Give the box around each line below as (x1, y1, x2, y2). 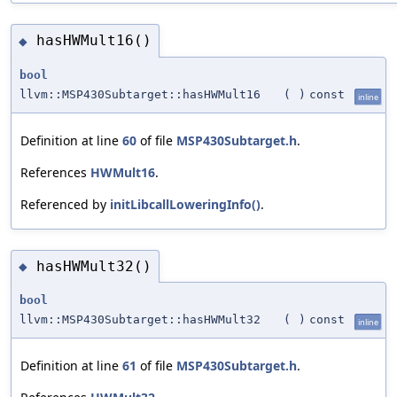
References (20, 163, 90, 181)
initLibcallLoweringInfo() (110, 195, 261, 213)
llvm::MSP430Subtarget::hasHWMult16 (19, 87, 261, 101)
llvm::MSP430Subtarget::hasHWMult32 (19, 313, 261, 327)
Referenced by (20, 195, 110, 213)
